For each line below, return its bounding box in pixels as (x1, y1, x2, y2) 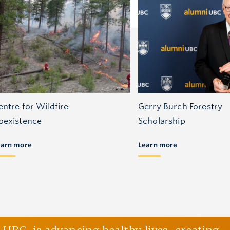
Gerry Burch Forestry (138, 101, 223, 111)
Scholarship (138, 116, 185, 126)
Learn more (138, 141, 178, 149)
